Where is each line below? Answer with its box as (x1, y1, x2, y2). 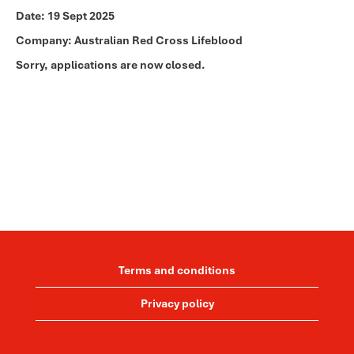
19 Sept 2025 (47, 9, 115, 23)
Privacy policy (140, 296, 214, 311)
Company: (16, 33, 74, 47)
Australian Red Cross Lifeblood (74, 33, 243, 47)
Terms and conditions (119, 263, 235, 277)
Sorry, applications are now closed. (16, 58, 205, 72)
